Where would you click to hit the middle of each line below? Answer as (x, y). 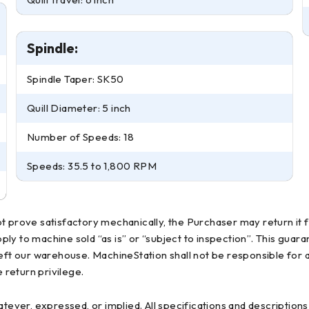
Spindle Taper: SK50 (76, 79)
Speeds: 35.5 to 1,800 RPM (92, 166)
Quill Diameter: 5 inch (79, 108)
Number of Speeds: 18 (80, 137)
